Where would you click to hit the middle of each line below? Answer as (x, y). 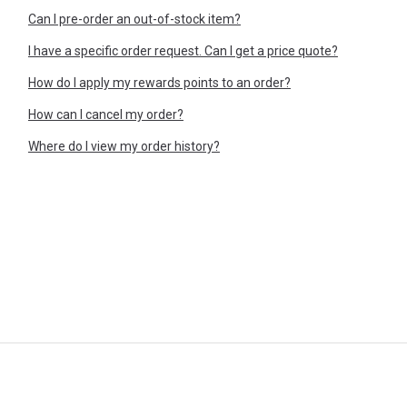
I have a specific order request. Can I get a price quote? (183, 51)
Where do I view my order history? (124, 147)
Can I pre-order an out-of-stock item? (134, 20)
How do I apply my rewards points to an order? (159, 83)
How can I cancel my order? (105, 115)
